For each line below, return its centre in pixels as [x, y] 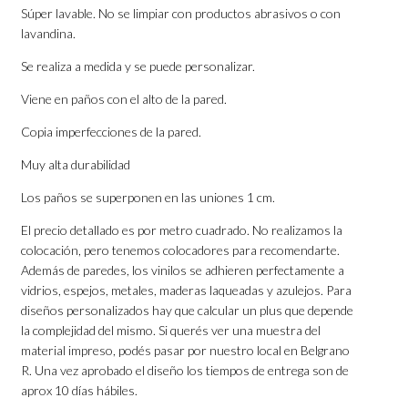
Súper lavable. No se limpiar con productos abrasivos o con [181, 14]
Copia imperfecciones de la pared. [112, 132]
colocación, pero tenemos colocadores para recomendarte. [181, 250]
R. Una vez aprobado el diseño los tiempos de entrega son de [185, 371]
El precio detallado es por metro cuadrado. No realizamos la [182, 230]
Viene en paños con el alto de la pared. [124, 99]
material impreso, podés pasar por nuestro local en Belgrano [186, 351]
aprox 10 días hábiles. [80, 391]
